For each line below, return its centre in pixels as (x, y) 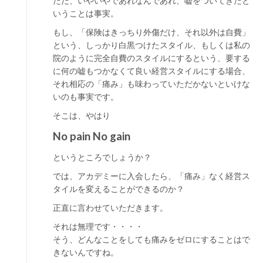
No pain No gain (92, 136)
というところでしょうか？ (102, 157)
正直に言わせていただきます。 (110, 208)
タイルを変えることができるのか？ (119, 189)
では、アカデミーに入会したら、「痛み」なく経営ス (151, 176)
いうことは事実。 (86, 13)
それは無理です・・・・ (98, 226)
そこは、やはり (82, 115)
